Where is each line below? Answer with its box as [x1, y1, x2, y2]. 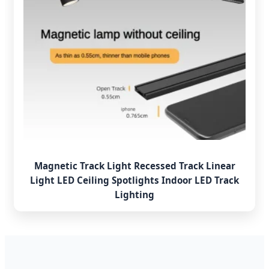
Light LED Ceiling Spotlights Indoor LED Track [30, 174, 239, 186]
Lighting [115, 189, 154, 201]
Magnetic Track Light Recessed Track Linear [34, 160, 235, 172]
